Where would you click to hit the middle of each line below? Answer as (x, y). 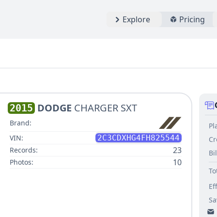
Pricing (192, 19)
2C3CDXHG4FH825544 (138, 138)
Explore (136, 19)
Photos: (22, 162)
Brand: (21, 123)
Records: (24, 150)
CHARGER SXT (106, 108)
